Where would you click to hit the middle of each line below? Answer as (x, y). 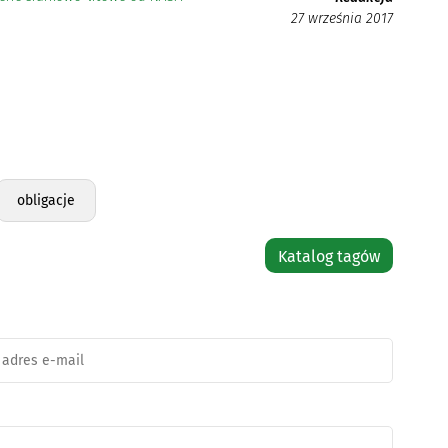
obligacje (46, 200)
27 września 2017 (342, 18)
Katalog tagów (329, 256)
